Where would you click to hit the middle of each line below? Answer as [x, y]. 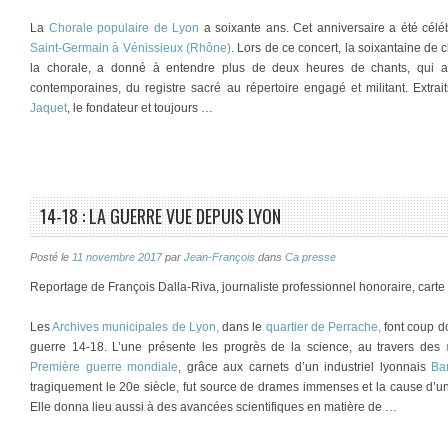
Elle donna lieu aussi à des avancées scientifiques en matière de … [213, 407]
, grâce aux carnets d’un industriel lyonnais [305, 367]
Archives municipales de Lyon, [137, 327]
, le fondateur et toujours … [140, 108]
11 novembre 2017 [117, 257]
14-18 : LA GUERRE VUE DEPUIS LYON [160, 216]
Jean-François [219, 257]
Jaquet [48, 108]
